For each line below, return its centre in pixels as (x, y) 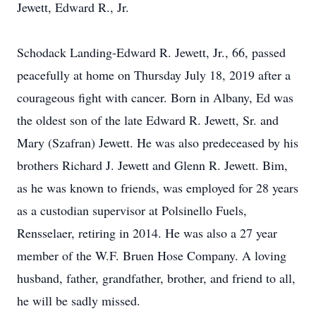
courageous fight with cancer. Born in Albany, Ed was (155, 97)
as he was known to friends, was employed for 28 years (158, 188)
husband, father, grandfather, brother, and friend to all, (156, 278)
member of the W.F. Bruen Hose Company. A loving (152, 255)
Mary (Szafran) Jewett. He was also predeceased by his (158, 142)
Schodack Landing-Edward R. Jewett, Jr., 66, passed (151, 52)
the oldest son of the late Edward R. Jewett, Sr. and (148, 120)
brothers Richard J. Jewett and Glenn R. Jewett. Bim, (152, 165)
